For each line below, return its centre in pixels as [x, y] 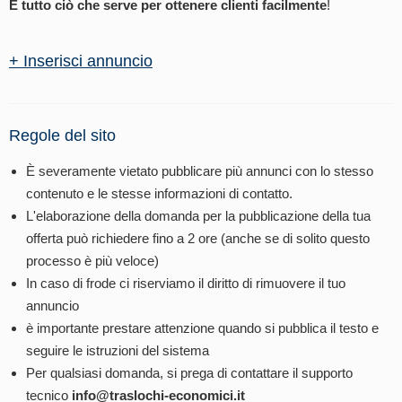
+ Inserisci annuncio [81, 61]
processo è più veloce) [92, 260]
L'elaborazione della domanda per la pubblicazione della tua [198, 215]
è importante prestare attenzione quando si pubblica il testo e [202, 328]
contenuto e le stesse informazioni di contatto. [159, 193]
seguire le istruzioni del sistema [118, 350]
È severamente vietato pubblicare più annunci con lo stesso [200, 170]
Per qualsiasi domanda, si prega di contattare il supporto [189, 372]
